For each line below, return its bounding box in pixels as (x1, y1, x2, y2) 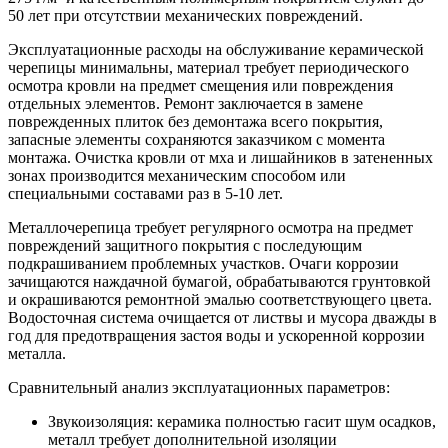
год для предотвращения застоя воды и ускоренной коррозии (8, 327, 425, 345)
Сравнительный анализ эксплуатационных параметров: (8, 379, 390, 397)
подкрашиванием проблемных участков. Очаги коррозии (8, 255, 399, 273)
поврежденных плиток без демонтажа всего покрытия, (8, 113, 383, 131)
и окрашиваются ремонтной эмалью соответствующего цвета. (8, 291, 432, 309)
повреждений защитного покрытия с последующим (8, 237, 362, 255)
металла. (8, 345, 66, 363)
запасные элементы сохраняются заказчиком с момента (8, 131, 385, 149)
